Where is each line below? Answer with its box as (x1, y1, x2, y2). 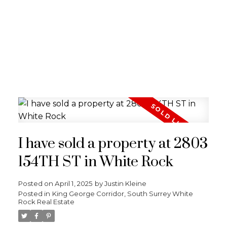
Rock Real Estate (18, 197, 74, 206)
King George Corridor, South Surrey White (52, 189, 193, 198)
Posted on (18, 179, 55, 187)
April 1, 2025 (54, 179, 93, 187)
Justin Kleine (104, 179, 146, 187)
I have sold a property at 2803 (18, 134, 208, 153)
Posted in (18, 189, 50, 198)
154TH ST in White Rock (18, 153, 173, 171)
